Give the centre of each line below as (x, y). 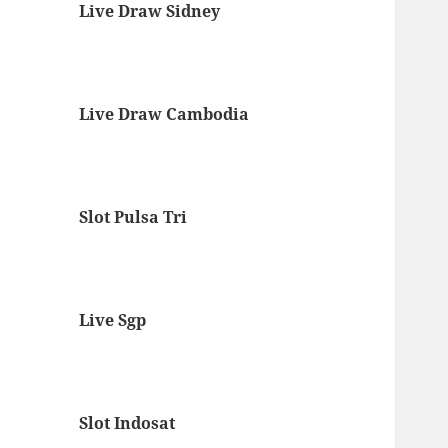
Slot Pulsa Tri (133, 216)
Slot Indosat (127, 422)
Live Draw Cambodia (164, 113)
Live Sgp (113, 319)
